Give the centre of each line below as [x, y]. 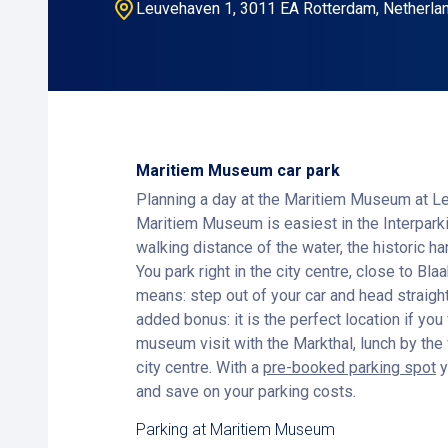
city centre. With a [199, 367]
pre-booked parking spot [349, 367]
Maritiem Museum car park [238, 170]
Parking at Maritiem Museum [235, 429]
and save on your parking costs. [246, 391]
